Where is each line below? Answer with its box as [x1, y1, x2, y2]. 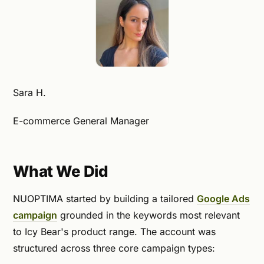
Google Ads [197, 193, 250, 205]
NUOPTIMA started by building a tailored [13, 193, 197, 205]
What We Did [13, 161, 108, 180]
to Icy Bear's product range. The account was [13, 226, 216, 238]
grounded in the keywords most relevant [57, 209, 240, 222]
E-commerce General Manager [13, 114, 149, 127]
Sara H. [13, 86, 46, 98]
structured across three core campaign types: [13, 242, 215, 255]
